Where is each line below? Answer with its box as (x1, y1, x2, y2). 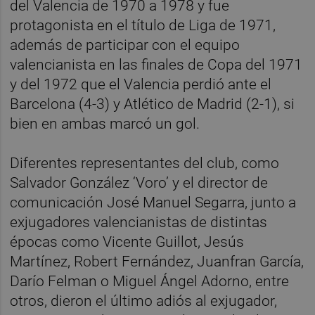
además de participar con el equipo (10, 36, 240, 53)
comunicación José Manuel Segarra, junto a (10, 193, 297, 211)
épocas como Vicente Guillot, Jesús (10, 233, 245, 250)
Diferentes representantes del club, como (10, 154, 280, 172)
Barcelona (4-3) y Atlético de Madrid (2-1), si (10, 95, 295, 112)
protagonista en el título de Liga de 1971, (10, 16, 276, 34)
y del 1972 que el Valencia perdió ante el (10, 75, 272, 93)
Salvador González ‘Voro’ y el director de (10, 174, 269, 191)
